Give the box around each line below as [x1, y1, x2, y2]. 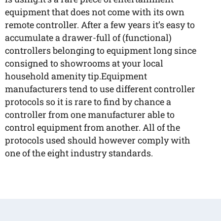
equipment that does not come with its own [5, 6, 184, 18]
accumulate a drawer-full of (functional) [5, 32, 172, 43]
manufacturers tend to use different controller [5, 83, 195, 95]
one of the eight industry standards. [5, 147, 153, 159]
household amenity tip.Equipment [5, 70, 147, 82]
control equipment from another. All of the [5, 121, 180, 133]
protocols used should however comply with [5, 134, 190, 146]
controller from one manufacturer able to [5, 109, 175, 120]
